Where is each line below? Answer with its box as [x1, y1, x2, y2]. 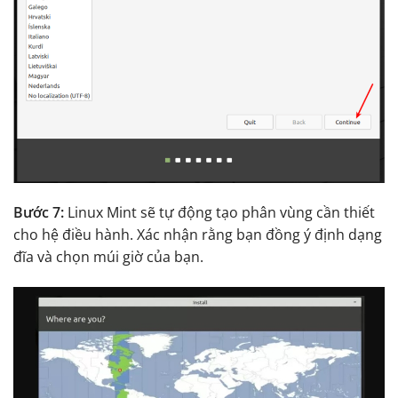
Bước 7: [13, 203, 68, 223]
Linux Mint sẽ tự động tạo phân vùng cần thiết [68, 203, 375, 223]
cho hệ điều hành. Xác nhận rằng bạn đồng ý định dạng [13, 225, 382, 245]
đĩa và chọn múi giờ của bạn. [13, 247, 203, 267]
